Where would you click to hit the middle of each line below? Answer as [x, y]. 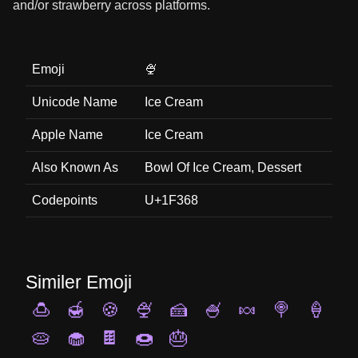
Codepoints [65, 200]
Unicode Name [75, 102]
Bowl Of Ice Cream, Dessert [223, 167]
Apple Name [68, 135]
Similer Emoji [79, 282]
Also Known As [75, 167]
